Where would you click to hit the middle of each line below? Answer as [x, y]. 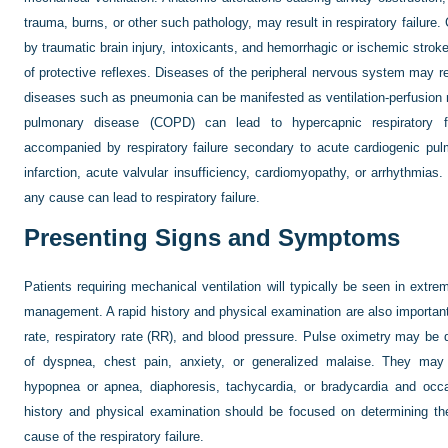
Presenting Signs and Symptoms [212, 237]
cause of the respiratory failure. [114, 436]
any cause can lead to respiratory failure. [142, 197]
